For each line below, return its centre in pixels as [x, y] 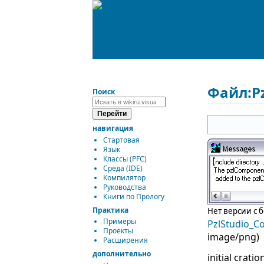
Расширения [126, 240]
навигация [113, 128]
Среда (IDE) [123, 168]
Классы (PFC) [125, 159]
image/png [232, 237]
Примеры [120, 222]
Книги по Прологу [134, 196]
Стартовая [121, 140]
